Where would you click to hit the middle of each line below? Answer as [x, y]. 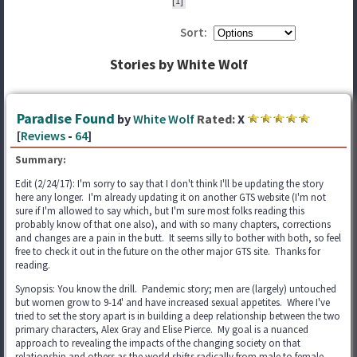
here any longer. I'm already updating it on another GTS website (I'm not [171, 197]
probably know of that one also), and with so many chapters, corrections [173, 224]
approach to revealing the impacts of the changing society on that [158, 343]
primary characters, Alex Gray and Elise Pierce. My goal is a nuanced [162, 330]
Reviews [43, 135]
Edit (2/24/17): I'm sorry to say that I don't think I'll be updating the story [169, 184]
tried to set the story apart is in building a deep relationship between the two [178, 316]
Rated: [216, 119]
